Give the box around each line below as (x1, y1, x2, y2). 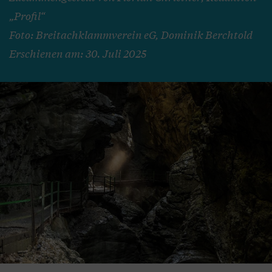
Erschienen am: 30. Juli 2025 (9, 46, 146, 61)
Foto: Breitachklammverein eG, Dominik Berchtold (9, 27, 253, 42)
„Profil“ (9, 8, 45, 24)
